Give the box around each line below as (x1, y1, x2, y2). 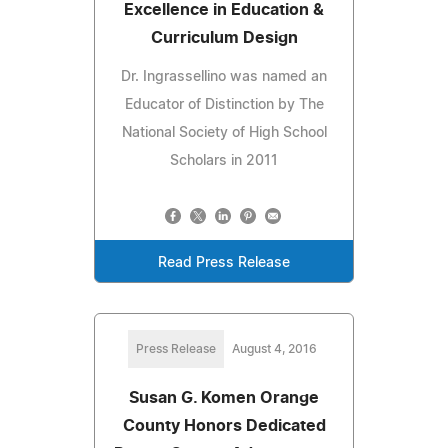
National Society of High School (121, 125, 327, 140)
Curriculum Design (150, 29, 298, 46)
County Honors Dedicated (122, 417, 326, 434)
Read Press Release (158, 255, 290, 270)
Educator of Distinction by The (124, 97, 324, 112)
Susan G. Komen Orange (129, 389, 319, 406)
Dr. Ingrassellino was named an (121, 69, 327, 84)
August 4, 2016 (231, 342, 317, 355)
